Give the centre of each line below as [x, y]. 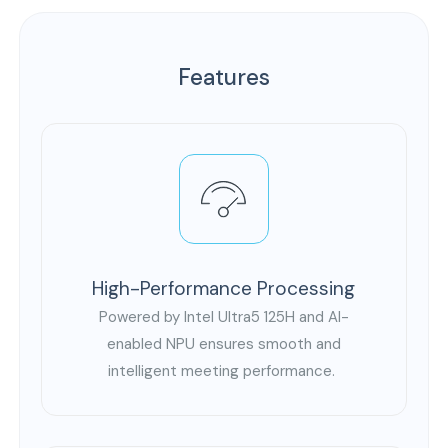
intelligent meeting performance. [224, 371]
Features [224, 77]
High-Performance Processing [224, 289]
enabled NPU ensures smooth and [223, 344]
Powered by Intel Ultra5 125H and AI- [223, 317]
